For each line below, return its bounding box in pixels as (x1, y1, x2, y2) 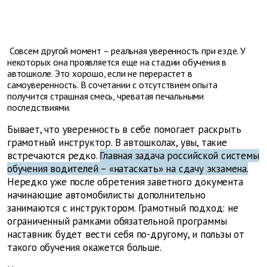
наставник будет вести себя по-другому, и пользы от (7, 228, 244, 241)
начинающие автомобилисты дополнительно (7, 188, 206, 202)
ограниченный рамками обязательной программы (7, 215, 227, 228)
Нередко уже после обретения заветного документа (7, 175, 243, 189)
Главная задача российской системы (100, 149, 259, 163)
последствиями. (7, 101, 71, 114)
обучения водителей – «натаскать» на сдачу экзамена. (7, 162, 248, 176)
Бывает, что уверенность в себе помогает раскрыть (7, 123, 241, 136)
